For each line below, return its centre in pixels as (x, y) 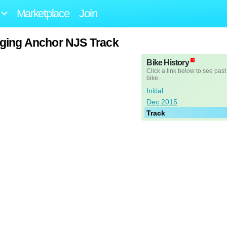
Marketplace (43, 13)
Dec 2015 (162, 102)
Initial (155, 91)
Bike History (168, 63)
